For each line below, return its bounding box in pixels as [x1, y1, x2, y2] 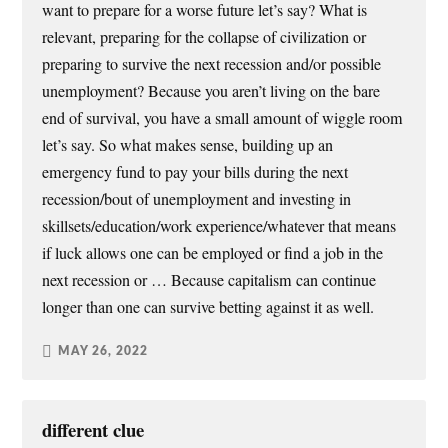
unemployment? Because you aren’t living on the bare [42, 79, 381, 102]
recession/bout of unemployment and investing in [42, 187, 352, 210]
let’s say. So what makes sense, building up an [42, 133, 334, 156]
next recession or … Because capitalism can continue [42, 268, 377, 291]
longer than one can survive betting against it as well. [42, 295, 375, 318]
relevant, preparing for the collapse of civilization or [42, 25, 367, 48]
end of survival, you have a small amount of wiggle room [42, 106, 404, 129]
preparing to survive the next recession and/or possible [42, 52, 382, 75]
